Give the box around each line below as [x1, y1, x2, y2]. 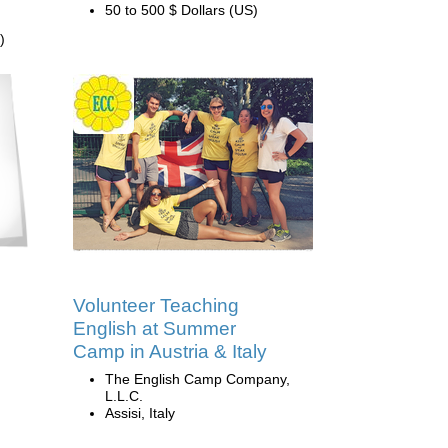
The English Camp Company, [105, 371, 290, 387]
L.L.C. [105, 388, 143, 404]
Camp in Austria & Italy [73, 341, 267, 362]
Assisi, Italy [105, 405, 175, 421]
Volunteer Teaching [73, 295, 239, 316]
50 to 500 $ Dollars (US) [105, 2, 258, 18]
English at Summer [73, 318, 236, 339]
